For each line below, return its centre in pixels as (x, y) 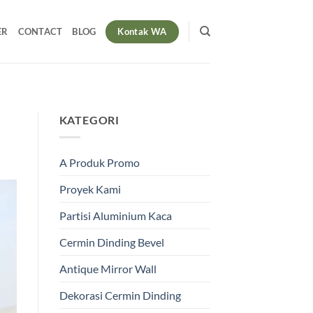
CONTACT (40, 31)
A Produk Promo (99, 162)
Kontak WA (142, 31)
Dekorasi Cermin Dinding (120, 295)
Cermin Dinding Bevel (111, 242)
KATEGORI (89, 120)
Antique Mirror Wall (108, 268)
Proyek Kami (90, 189)
